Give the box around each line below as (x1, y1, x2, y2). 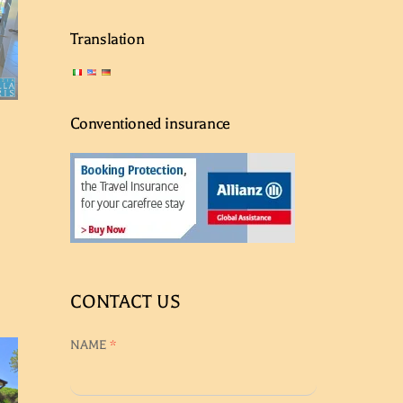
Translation (69, 30, 145, 48)
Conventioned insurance (69, 113, 230, 132)
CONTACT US (69, 291, 181, 312)
